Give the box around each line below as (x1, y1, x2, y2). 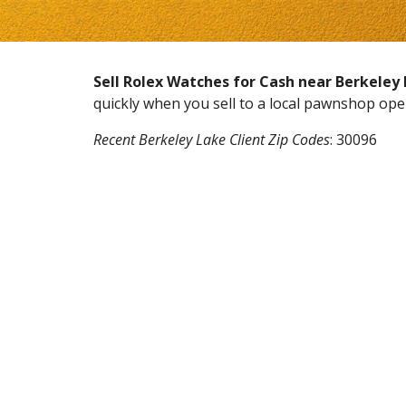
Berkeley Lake (138, 130, 229, 150)
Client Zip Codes (228, 130, 330, 150)
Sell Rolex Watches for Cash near (92, 72, 335, 92)
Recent (92, 130, 139, 150)
